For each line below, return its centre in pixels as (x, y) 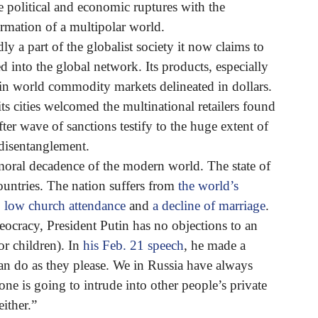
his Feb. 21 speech (133, 245)
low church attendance (65, 205)
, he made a (215, 245)
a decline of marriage (209, 205)
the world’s (208, 185)
